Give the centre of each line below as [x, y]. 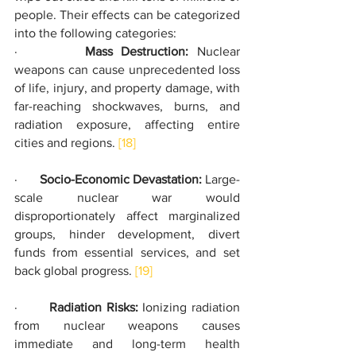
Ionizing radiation [189, 307]
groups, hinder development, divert [127, 234]
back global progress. [75, 271]
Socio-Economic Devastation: [121, 179]
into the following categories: [95, 33]
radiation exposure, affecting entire [127, 124]
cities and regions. [66, 143]
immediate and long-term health [127, 344]
